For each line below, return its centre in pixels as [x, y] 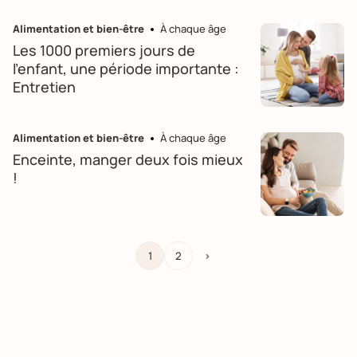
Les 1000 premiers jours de [104, 50]
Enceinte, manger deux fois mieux [128, 159]
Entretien [44, 87]
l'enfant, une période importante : [126, 69]
